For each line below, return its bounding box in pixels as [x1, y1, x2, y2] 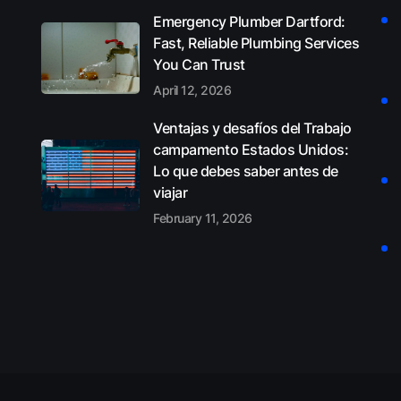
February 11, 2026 [153, 209, 252, 226]
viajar [153, 183, 187, 201]
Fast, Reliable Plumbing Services [153, 33, 359, 52]
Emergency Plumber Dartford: [153, 12, 346, 30]
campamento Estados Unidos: [153, 140, 348, 158]
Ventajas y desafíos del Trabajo [153, 118, 352, 137]
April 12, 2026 [153, 81, 231, 98]
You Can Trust [153, 55, 245, 73]
